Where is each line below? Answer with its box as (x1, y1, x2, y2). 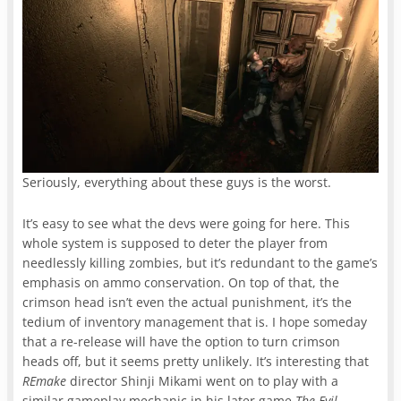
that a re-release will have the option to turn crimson (22, 332, 341, 350)
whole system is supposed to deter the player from (22, 234, 328, 252)
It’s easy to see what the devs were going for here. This (22, 214, 351, 232)
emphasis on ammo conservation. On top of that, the (22, 273, 340, 291)
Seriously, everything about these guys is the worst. (22, 173, 332, 191)
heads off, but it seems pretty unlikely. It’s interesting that (22, 352, 370, 370)
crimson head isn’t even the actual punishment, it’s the (22, 293, 353, 311)
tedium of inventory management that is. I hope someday (22, 312, 368, 330)
